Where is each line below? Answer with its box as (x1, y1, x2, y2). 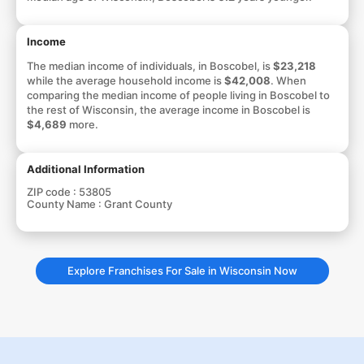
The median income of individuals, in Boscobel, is (26, 58, 273, 72)
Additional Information (26, 162, 145, 175)
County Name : (26, 197, 104, 210)
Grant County (103, 197, 172, 210)
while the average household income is (26, 73, 224, 87)
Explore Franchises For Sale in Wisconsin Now (67, 263, 297, 277)
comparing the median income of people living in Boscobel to (26, 88, 330, 102)
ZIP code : (26, 184, 79, 198)
